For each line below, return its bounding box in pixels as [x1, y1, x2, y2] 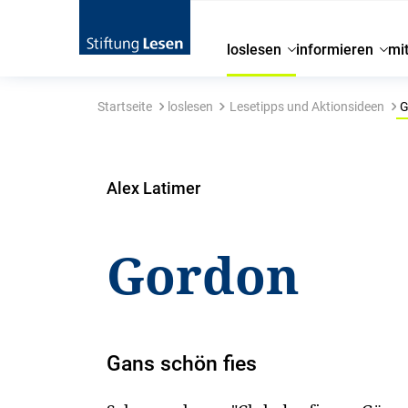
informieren [296, 41, 374, 58]
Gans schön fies [107, 352, 258, 376]
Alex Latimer [107, 178, 201, 198]
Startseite [97, 99, 152, 114]
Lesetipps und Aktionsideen [229, 99, 384, 114]
